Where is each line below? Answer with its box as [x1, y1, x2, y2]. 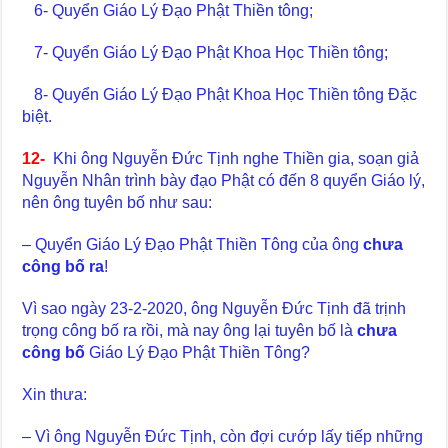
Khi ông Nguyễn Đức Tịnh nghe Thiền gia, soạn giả [53, 149, 420, 167]
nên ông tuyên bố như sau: [22, 193, 213, 211]
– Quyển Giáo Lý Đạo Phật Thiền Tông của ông [22, 235, 364, 253]
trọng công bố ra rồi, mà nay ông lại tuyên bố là [22, 321, 358, 339]
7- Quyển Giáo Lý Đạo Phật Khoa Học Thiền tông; [22, 43, 389, 61]
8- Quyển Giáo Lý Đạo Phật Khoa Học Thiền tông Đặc [22, 85, 418, 103]
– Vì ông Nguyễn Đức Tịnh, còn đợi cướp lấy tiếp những [22, 427, 424, 445]
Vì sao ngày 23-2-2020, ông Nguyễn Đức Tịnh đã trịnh [22, 299, 407, 317]
